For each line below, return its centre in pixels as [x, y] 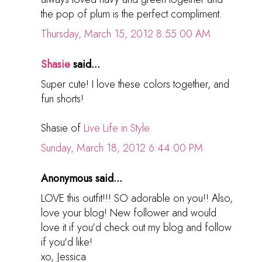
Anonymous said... [82, 178]
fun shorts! [62, 99]
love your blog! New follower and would [129, 213]
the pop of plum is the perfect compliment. [132, 14]
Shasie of [62, 128]
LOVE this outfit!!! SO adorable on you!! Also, [137, 198]
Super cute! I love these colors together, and [135, 84]
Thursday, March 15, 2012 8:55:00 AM [126, 34]
